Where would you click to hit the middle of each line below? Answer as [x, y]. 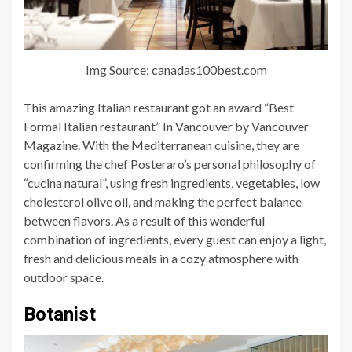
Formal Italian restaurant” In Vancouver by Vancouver [166, 126]
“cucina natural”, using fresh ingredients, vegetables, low [172, 183]
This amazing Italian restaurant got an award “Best [159, 108]
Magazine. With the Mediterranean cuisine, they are [161, 145]
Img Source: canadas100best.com [176, 70]
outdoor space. [64, 277]
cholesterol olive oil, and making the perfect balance [163, 202]
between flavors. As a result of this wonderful [144, 221]
